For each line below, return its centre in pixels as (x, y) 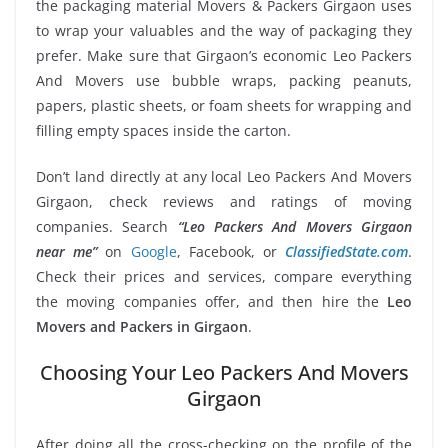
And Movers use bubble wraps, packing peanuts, (224, 80)
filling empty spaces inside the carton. (163, 130)
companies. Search (107, 226)
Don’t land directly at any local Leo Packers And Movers (224, 176)
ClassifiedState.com (347, 251)
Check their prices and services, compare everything (224, 276)
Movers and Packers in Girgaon (142, 326)
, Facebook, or (231, 251)
